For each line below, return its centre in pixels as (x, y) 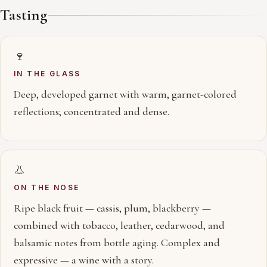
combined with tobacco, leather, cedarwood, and (119, 225)
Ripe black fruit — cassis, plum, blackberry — (112, 208)
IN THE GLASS (47, 74)
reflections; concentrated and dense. (91, 111)
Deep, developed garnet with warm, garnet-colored (125, 94)
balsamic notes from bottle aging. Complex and (117, 243)
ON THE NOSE (47, 187)
